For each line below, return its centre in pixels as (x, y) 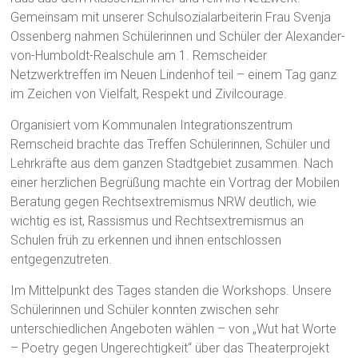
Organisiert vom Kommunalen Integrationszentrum (152, 125)
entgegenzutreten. (62, 259)
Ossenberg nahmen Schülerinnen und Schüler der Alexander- (178, 36)
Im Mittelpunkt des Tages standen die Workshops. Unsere (171, 290)
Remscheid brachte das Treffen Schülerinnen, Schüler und (171, 144)
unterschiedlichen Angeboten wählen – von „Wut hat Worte (174, 328)
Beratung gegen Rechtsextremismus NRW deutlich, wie (164, 201)
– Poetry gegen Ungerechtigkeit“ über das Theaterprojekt (170, 348)
